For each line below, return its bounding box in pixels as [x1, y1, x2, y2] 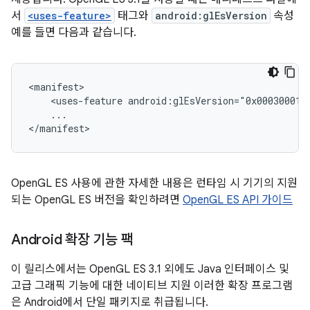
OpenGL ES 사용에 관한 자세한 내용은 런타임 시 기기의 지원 [11, 176, 298, 190]
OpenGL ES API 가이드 [183, 193, 293, 207]
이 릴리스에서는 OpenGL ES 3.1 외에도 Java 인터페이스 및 [11, 262, 289, 276]
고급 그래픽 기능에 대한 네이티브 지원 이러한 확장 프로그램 [11, 279, 293, 293]
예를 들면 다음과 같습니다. [11, 26, 136, 39]
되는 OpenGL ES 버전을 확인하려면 [11, 193, 183, 207]
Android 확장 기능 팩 [11, 231, 134, 248]
